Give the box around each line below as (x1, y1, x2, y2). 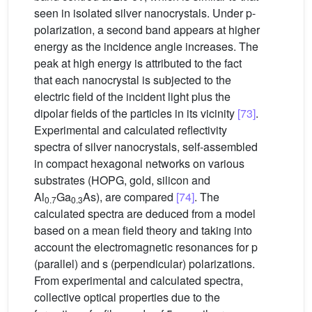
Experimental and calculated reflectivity (34, 122, 227, 139)
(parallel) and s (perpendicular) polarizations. (34, 256, 255, 272)
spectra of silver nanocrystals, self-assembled (34, 139, 258, 155)
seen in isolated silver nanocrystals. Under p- (34, 5, 256, 22)
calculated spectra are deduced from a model (34, 205, 256, 222)
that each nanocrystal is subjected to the (34, 72, 231, 88)
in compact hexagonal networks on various (34, 155, 244, 172)
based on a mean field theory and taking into (34, 222, 252, 239)
